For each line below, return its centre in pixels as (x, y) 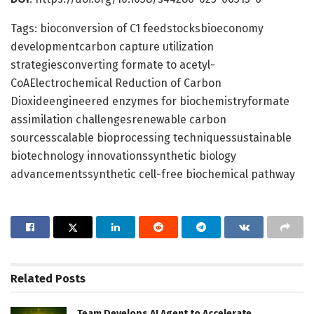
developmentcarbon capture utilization (112, 46)
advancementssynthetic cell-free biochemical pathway (153, 174)
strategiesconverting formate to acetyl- (113, 64)
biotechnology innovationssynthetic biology (123, 156)
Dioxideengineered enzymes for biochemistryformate (150, 101)
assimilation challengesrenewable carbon (118, 119)
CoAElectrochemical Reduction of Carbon (116, 83)
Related (32, 278)
